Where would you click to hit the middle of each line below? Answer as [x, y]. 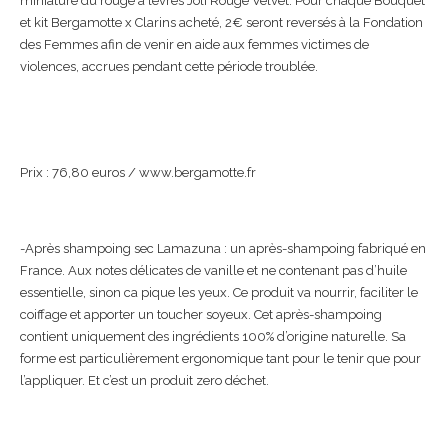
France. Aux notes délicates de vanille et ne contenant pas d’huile [213, 270]
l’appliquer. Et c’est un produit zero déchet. [144, 380]
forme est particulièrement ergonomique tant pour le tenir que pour [220, 358]
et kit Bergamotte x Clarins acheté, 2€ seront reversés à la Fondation [221, 22]
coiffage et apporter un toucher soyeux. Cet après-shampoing [201, 314]
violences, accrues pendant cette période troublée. [169, 66]
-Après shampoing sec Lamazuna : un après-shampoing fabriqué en [223, 248]
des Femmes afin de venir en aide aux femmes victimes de [194, 44]
